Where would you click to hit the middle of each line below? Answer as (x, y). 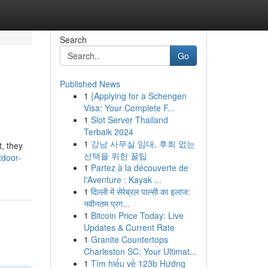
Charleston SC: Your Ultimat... (140, 251)
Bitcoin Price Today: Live (137, 215)
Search (73, 39)
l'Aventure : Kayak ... (122, 179)
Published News (90, 84)
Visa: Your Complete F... (129, 108)
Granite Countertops (129, 239)
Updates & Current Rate (129, 227)
